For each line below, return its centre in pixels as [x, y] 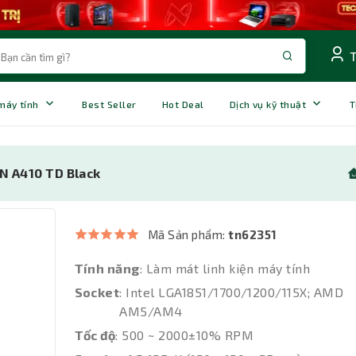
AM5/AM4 [151, 311]
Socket [97, 292]
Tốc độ [95, 335]
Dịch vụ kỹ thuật [268, 104]
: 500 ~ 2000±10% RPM [184, 335]
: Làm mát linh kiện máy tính [225, 269]
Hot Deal [183, 104]
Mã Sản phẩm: [188, 235]
